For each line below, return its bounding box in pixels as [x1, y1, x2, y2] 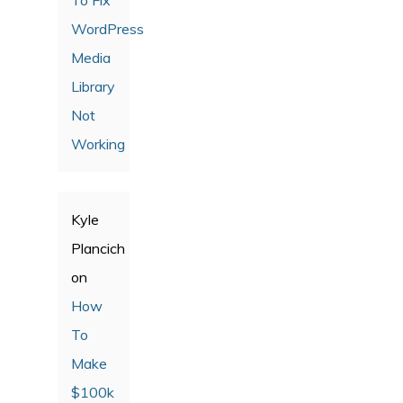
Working [71, 134, 125, 153]
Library [71, 76, 115, 95]
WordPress [71, 19, 144, 38]
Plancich [71, 238, 125, 257]
